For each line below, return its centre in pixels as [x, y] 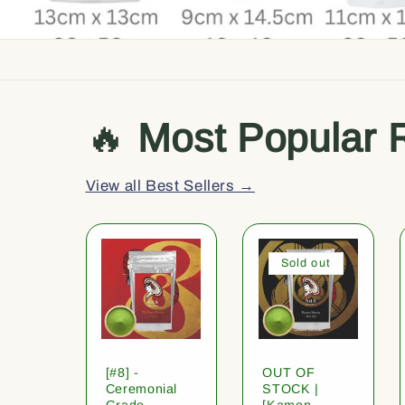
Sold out [306, 263]
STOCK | [291, 388]
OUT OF [289, 372]
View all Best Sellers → [170, 186]
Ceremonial [141, 388]
